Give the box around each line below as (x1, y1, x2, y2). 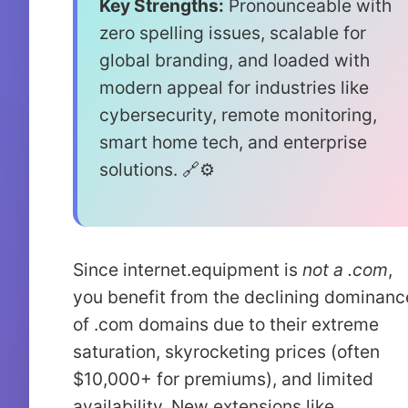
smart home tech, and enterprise (99, 131, 367, 153)
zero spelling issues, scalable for (99, 22, 366, 44)
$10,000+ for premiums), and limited (73, 368, 373, 390)
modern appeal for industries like (99, 76, 369, 98)
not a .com (302, 259, 388, 280)
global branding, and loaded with (99, 49, 370, 71)
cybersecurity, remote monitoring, (99, 104, 377, 126)
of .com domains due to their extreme (73, 313, 379, 335)
